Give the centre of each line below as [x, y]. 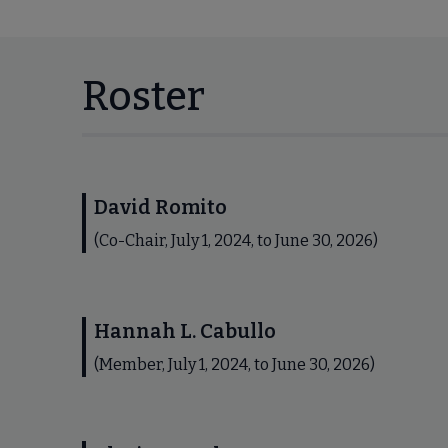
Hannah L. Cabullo [185, 331]
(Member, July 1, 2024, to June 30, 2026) [234, 364]
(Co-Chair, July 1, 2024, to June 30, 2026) [236, 240]
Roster [143, 97]
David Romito [160, 207]
